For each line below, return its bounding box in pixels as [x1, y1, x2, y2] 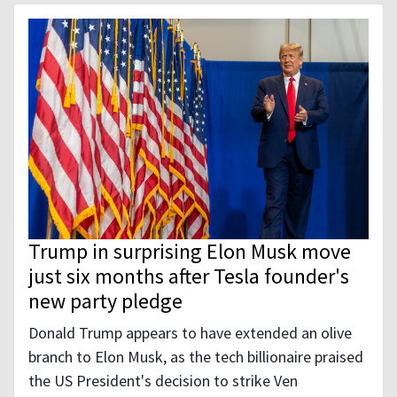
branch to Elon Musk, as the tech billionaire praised [28, 346, 363, 368]
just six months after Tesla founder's [28, 262, 349, 291]
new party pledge [28, 287, 183, 315]
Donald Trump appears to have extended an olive [28, 323, 352, 344]
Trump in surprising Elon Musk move [28, 237, 351, 266]
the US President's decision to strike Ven [28, 370, 298, 392]
